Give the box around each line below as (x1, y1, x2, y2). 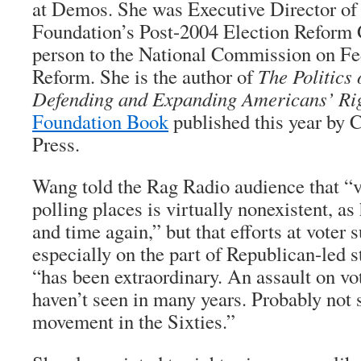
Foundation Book (32, 108, 168, 135)
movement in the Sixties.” (32, 308, 235, 334)
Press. (32, 131, 80, 157)
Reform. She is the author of (32, 63, 258, 89)
